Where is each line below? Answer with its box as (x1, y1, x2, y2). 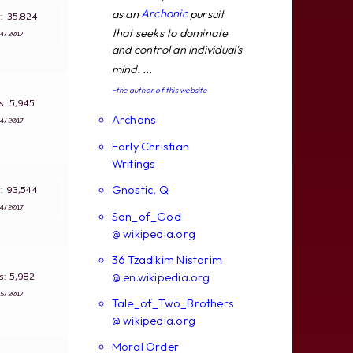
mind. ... (111, 61, 153, 76)
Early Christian (111, 139, 189, 154)
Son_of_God (111, 209, 181, 225)
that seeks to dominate (111, 25, 229, 40)
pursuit (187, 6, 225, 21)
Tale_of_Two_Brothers (111, 295, 235, 311)
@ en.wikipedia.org (111, 269, 210, 284)
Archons (111, 112, 157, 128)
